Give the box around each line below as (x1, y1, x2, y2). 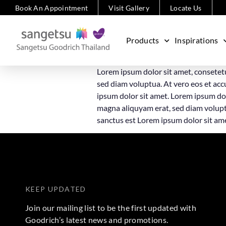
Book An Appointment (15, 4, 88, 12)
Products (126, 35, 159, 45)
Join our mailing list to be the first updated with (25, 203, 197, 213)
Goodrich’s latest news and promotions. (25, 215, 168, 225)
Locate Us (169, 4, 202, 12)
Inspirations (174, 35, 218, 45)
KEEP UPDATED (25, 185, 86, 194)
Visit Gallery (108, 4, 149, 12)
